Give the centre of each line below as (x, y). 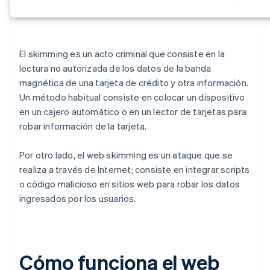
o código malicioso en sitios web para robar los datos (130, 184)
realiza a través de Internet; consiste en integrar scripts (135, 170)
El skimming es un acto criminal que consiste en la (122, 54)
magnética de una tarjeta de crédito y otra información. (134, 83)
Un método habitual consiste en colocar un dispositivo (132, 97)
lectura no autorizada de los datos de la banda (115, 68)
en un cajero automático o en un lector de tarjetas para (133, 112)
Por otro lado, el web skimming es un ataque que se (126, 155)
